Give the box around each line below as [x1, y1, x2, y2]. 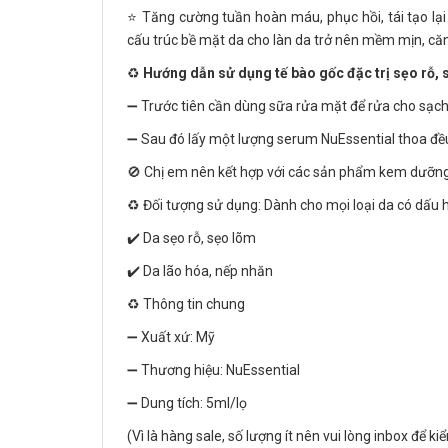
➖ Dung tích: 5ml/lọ [127, 395, 247, 411]
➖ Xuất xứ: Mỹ [127, 329, 215, 345]
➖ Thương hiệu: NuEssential [127, 362, 300, 378]
